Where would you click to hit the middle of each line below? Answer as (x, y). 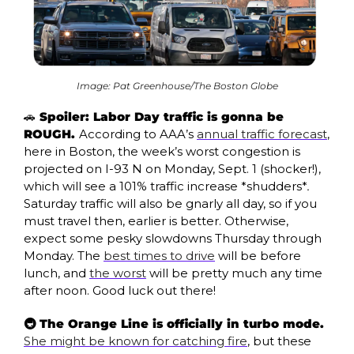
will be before (258, 255)
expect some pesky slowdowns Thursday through (173, 238)
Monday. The (64, 255)
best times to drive (159, 255)
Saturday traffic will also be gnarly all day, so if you (170, 203)
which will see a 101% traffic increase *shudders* (166, 186)
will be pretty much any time (234, 273)
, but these (279, 341)
